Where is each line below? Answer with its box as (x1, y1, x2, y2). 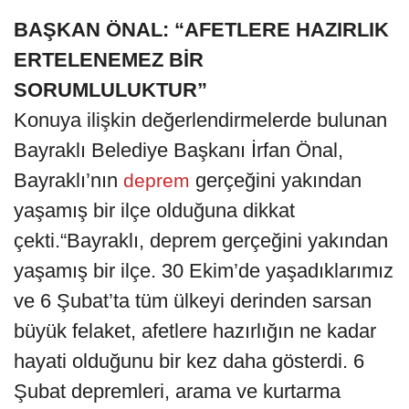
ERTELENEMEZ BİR (14, 47, 204, 71)
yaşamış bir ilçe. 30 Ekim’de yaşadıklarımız (14, 258, 393, 282)
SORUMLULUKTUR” (14, 78, 207, 101)
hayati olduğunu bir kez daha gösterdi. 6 (14, 349, 364, 372)
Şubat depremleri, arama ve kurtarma (14, 379, 341, 403)
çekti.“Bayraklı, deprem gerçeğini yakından (14, 228, 388, 252)
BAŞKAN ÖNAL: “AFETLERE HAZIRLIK (14, 17, 389, 41)
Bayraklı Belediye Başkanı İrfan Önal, (14, 138, 343, 162)
